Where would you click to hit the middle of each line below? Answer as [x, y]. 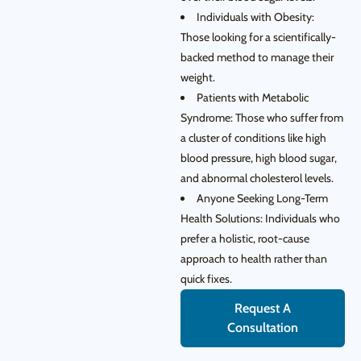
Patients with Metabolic [253, 98]
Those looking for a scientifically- [258, 37]
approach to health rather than [254, 259]
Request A [263, 308]
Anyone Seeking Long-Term [262, 198]
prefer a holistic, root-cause [245, 239]
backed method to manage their [257, 57]
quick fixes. [206, 279]
